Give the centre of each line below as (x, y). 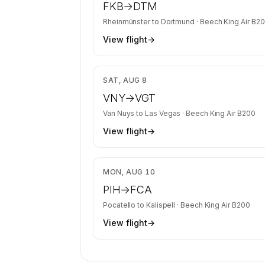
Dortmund (178, 22)
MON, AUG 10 (129, 172)
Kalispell (161, 205)
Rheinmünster (127, 22)
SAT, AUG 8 (125, 80)
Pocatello (119, 205)
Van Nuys (119, 113)
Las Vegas (163, 113)
